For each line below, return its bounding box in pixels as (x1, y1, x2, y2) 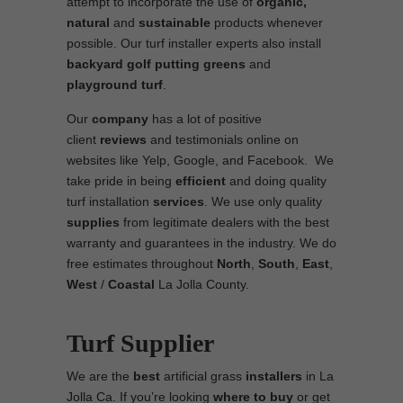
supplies (67, 215, 120, 229)
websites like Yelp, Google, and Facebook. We (67, 153, 334, 167)
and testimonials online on (147, 132, 299, 147)
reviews (100, 132, 147, 147)
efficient (175, 174, 226, 188)
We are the (67, 369, 133, 383)
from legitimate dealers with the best (120, 215, 329, 229)
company (92, 112, 152, 126)
